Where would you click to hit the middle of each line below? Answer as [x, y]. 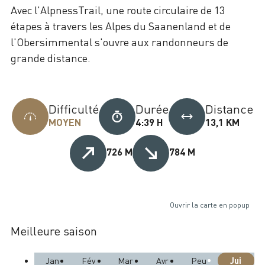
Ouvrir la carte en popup [209, 205]
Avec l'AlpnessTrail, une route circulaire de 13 [118, 10]
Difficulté [73, 109]
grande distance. [51, 58]
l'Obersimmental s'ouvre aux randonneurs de [119, 42]
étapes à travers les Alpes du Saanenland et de [121, 26]
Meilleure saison [54, 231]
